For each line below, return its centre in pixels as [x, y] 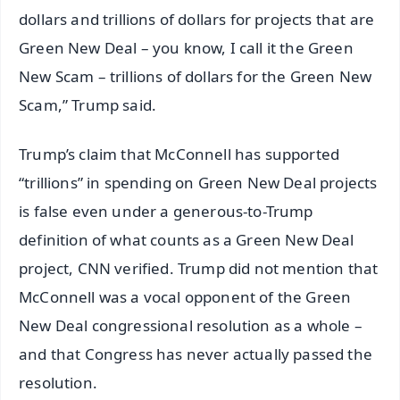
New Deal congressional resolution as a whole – [191, 325]
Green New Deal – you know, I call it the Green [186, 47]
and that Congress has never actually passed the [196, 354]
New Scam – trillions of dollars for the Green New [196, 76]
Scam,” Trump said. [88, 104]
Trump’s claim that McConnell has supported [179, 154]
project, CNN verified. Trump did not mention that [199, 268]
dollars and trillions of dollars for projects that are [197, 19]
